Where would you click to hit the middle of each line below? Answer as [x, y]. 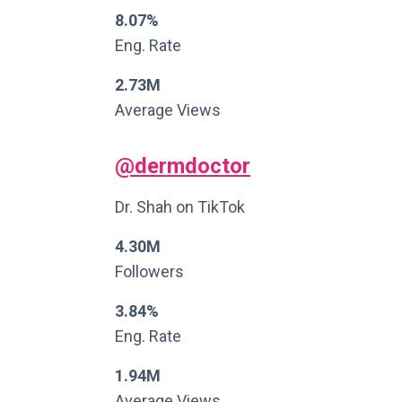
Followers [149, 271]
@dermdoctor [183, 166]
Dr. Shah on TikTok [180, 207]
